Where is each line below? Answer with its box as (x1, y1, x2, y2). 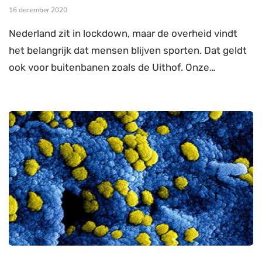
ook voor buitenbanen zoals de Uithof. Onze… (9, 61, 215, 74)
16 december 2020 (9, 5, 67, 15)
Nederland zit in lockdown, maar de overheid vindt (9, 27, 237, 40)
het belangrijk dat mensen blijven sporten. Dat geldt (9, 44, 247, 57)
